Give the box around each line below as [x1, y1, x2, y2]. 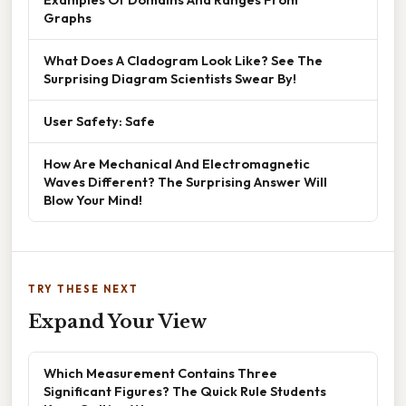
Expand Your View [28, 310, 207, 333]
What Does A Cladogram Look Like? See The [43, 51, 323, 69]
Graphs [43, 8, 92, 26]
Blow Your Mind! [43, 190, 142, 208]
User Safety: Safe [43, 111, 155, 130]
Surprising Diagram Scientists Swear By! [43, 69, 296, 87]
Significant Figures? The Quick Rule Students [43, 382, 326, 400]
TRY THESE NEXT [28, 282, 139, 295]
